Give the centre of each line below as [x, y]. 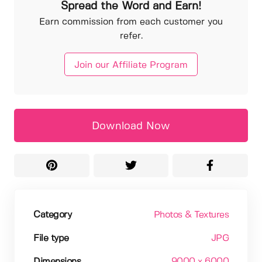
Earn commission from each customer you [131, 22]
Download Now [131, 126]
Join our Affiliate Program [131, 65]
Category [52, 215]
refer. [131, 36]
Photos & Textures [191, 215]
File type [51, 238]
